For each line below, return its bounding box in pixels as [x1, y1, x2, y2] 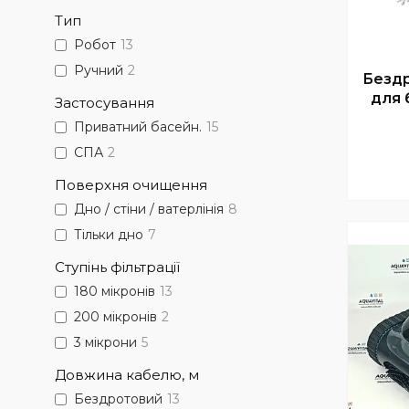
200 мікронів [74, 309, 157, 326]
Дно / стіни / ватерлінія [74, 201, 224, 218]
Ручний [74, 62, 123, 79]
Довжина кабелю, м [55, 366, 199, 383]
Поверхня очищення [55, 176, 207, 194]
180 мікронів [74, 283, 155, 300]
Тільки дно [74, 226, 143, 244]
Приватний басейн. [74, 119, 202, 136]
